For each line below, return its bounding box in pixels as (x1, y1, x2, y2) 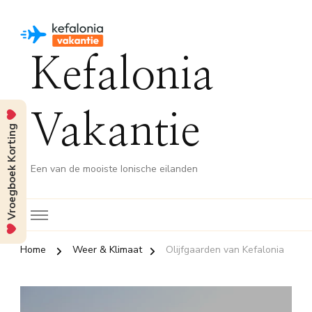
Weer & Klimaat (72, 243, 142, 257)
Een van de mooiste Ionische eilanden (31, 162, 198, 176)
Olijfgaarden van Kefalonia (166, 243, 284, 257)
